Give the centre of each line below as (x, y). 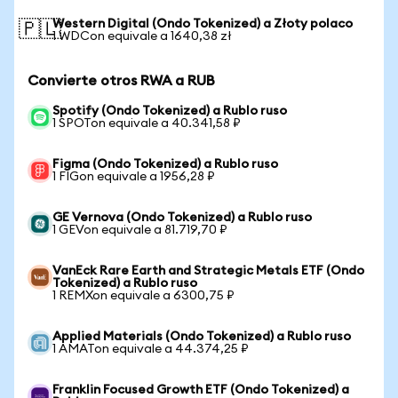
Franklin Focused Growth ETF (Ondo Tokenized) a (201, 390)
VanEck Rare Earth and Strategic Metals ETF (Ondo (208, 271)
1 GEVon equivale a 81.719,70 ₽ (140, 230)
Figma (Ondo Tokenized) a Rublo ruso (165, 164)
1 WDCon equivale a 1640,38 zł (142, 36)
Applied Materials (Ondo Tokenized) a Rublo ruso (202, 337)
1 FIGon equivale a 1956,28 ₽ (134, 177)
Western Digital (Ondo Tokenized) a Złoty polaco (203, 24)
